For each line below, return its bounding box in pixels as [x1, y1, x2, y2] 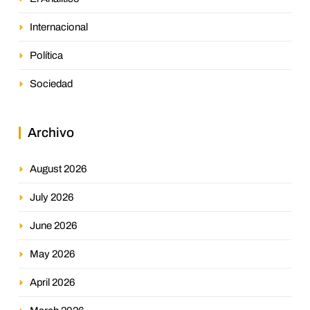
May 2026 [30, 248, 75, 259]
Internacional [30, 21, 88, 33]
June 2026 [30, 219, 77, 231]
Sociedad [30, 77, 73, 89]
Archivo [28, 125, 74, 140]
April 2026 [30, 276, 75, 288]
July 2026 [30, 191, 74, 203]
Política [30, 49, 63, 61]
